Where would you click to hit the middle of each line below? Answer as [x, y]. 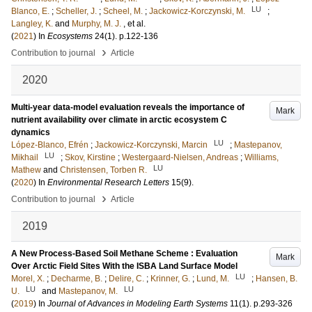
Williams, [262, 157]
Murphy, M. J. [96, 24]
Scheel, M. [123, 11]
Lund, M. [213, 279]
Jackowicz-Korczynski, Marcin [151, 145]
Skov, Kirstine [90, 157]
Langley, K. [32, 24]
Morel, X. [28, 279]
